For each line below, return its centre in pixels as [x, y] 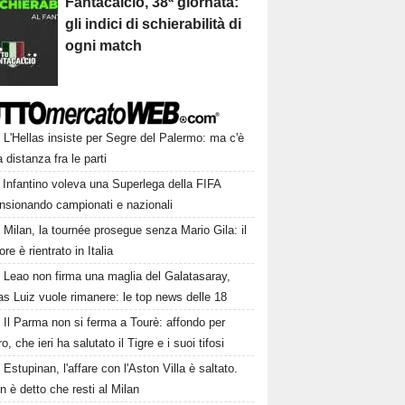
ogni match [104, 46]
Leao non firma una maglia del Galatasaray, [118, 276]
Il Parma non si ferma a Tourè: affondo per [115, 322]
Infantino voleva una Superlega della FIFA [112, 184]
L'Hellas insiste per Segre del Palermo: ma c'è [124, 138]
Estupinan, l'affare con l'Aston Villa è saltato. [121, 368]
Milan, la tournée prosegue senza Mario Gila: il [126, 230]
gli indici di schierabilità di [154, 24]
